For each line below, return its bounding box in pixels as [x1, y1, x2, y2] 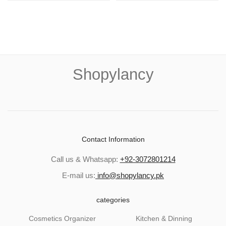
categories [96, 195, 130, 204]
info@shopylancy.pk [95, 171, 164, 180]
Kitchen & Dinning [135, 214, 192, 222]
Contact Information [81, 135, 145, 143]
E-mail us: [62, 171, 95, 180]
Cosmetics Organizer [29, 214, 96, 222]
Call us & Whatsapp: [50, 154, 120, 163]
